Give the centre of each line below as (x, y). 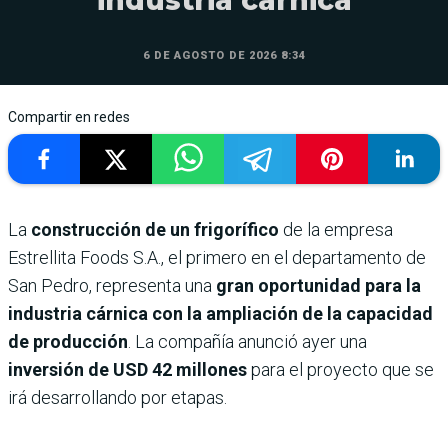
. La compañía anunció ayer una (247, 342)
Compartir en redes (69, 117)
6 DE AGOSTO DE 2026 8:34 (224, 56)
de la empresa (336, 230)
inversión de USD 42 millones (129, 370)
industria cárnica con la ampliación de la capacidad (220, 314)
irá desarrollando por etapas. (117, 398)
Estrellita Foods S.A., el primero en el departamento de (217, 258)
